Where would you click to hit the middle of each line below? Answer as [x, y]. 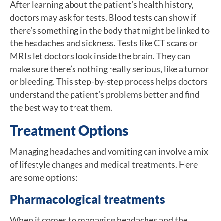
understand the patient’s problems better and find [105, 94]
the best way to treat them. [61, 107]
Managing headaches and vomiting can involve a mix [109, 151]
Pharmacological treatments [88, 199]
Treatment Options [69, 130]
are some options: [44, 177]
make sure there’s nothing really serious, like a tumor [109, 68]
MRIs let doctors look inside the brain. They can [100, 55]
